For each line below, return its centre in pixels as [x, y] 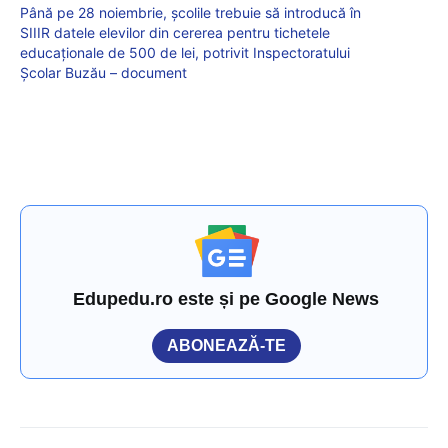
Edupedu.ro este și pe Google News [226, 299]
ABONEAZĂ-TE [226, 346]
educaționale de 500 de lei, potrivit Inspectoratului [185, 53]
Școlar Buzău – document [103, 73]
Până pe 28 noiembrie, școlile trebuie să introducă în [190, 13]
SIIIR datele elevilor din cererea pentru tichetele [175, 33]
